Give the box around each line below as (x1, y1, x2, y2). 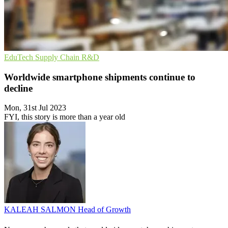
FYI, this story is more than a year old (4, 112, 125, 122)
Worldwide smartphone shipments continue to (4, 71, 195, 82)
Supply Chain (35, 53, 81, 62)
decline (4, 82, 33, 94)
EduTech (4, 53, 35, 62)
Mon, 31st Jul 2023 (4, 103, 66, 112)
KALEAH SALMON (4, 205, 78, 214)
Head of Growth (78, 205, 131, 214)
